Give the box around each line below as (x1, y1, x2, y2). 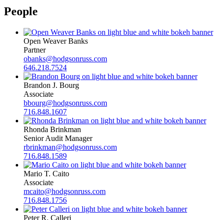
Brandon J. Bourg (24, 81, 79, 89)
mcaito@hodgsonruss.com (24, 187, 106, 195)
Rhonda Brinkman (24, 125, 81, 134)
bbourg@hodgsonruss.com (24, 98, 107, 107)
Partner (24, 45, 46, 54)
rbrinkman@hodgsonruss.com (24, 142, 117, 151)
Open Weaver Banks (24, 36, 88, 45)
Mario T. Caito (24, 169, 69, 178)
